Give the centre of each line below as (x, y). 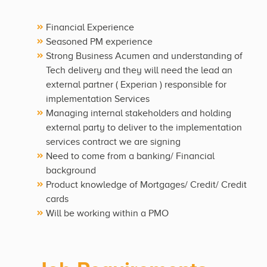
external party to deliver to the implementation (144, 128)
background (71, 171)
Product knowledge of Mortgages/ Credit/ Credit (146, 185)
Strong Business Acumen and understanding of (144, 56)
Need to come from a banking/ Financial (130, 156)
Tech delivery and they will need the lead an (139, 71)
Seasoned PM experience (99, 42)
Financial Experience (90, 28)
